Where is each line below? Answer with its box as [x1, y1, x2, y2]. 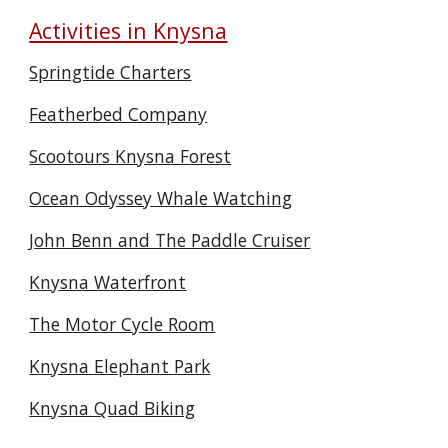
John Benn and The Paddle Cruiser [29, 228, 311, 252]
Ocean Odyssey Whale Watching [29, 186, 293, 210]
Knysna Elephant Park [29, 354, 211, 378]
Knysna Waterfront [29, 270, 187, 294]
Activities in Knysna [29, 16, 228, 45]
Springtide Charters [29, 60, 192, 84]
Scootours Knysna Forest [29, 144, 232, 168]
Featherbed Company [29, 102, 208, 126]
